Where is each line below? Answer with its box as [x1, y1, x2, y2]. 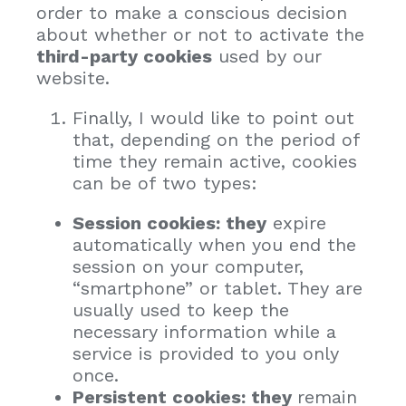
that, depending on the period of [72, 128, 360, 150]
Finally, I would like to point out [72, 106, 354, 129]
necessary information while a [72, 320, 336, 343]
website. [36, 66, 110, 89]
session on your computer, [72, 255, 304, 277]
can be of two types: [72, 171, 257, 194]
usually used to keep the [72, 298, 289, 321]
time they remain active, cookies [72, 150, 357, 172]
